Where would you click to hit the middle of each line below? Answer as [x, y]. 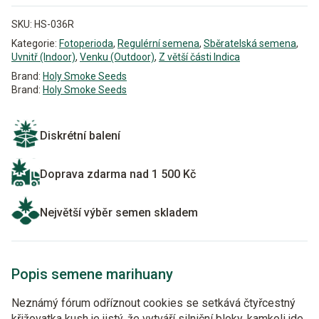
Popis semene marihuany [92, 274]
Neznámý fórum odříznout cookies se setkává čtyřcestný [153, 303]
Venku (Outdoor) [117, 57]
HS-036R [54, 24]
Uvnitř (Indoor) [43, 57]
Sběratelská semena [250, 43]
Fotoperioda [86, 43]
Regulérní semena [158, 43]
